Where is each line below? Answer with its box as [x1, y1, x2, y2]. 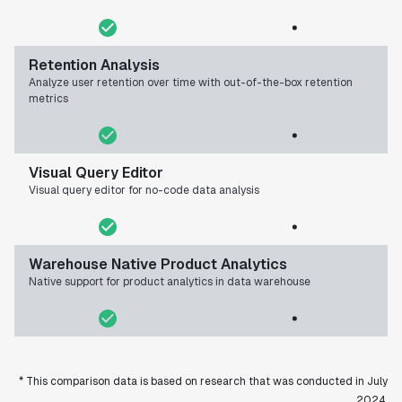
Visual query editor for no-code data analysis [29, 183, 259, 198]
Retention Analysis [29, 56, 160, 75]
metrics [29, 92, 68, 107]
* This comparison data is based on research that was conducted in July [19, 374, 388, 389]
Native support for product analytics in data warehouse [29, 275, 310, 290]
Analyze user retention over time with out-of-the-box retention [29, 75, 353, 91]
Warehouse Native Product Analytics [29, 255, 287, 275]
